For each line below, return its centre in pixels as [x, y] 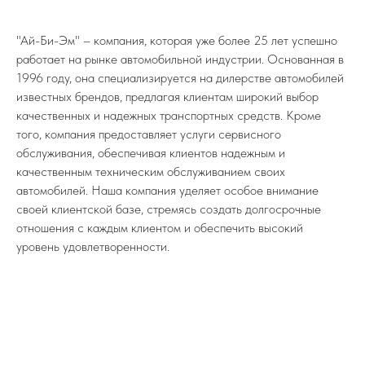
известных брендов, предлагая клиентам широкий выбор [167, 97]
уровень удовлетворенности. [93, 247]
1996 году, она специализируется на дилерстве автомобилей [180, 78]
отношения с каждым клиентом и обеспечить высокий [160, 228]
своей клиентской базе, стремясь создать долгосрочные [169, 209]
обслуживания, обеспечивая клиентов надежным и [151, 153]
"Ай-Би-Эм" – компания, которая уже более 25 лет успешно [177, 41]
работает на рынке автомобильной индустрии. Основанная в [180, 59]
